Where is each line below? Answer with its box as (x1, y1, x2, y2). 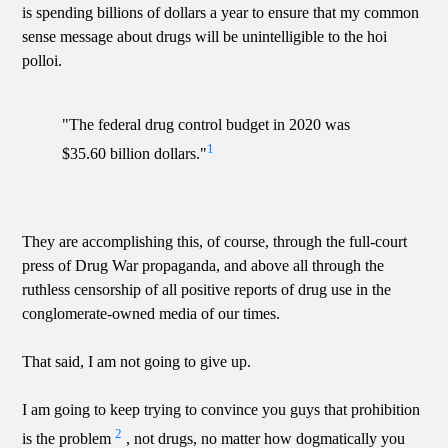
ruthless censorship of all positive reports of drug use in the (22, 281, 392, 299)
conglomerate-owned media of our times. (22, 305, 281, 323)
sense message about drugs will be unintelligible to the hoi (22, 27, 388, 45)
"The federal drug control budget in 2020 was (62, 115, 351, 133)
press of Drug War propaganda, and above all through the (22, 257, 385, 275)
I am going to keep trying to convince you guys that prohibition (22, 401, 421, 419)
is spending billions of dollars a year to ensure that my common (22, 3, 420, 21)
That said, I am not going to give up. (22, 353, 252, 371)
